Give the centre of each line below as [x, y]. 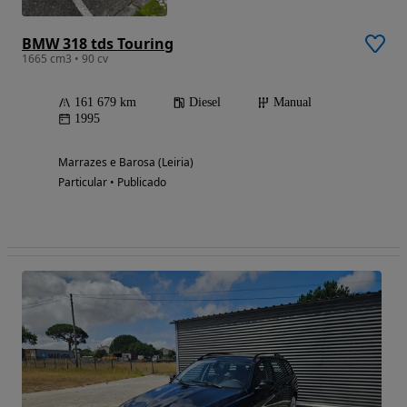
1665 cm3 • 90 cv [65, 58]
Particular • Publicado [112, 182]
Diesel [205, 102]
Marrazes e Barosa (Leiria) [126, 162]
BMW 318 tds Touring [98, 43]
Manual [293, 102]
